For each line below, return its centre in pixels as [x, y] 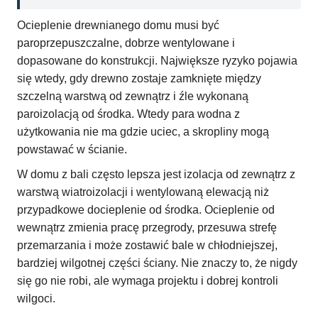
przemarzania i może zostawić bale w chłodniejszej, [147, 246]
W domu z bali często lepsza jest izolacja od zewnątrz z [156, 175]
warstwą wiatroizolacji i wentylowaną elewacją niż [143, 192]
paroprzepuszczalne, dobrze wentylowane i [126, 43]
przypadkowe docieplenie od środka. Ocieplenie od [146, 210]
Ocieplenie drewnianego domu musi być [118, 26]
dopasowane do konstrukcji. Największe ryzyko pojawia [157, 61]
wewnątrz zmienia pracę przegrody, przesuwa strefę [147, 228]
